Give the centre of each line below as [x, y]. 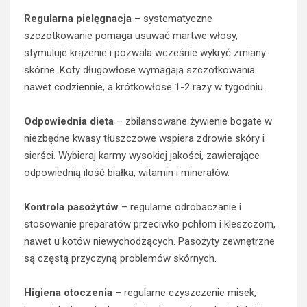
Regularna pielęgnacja [78, 19]
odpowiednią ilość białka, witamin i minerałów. [127, 173]
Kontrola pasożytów [71, 207]
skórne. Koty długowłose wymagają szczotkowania [139, 70]
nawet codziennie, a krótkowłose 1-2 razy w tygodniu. [145, 87]
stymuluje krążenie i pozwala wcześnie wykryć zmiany [145, 53]
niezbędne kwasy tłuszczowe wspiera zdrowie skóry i [144, 138]
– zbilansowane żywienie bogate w [193, 121]
